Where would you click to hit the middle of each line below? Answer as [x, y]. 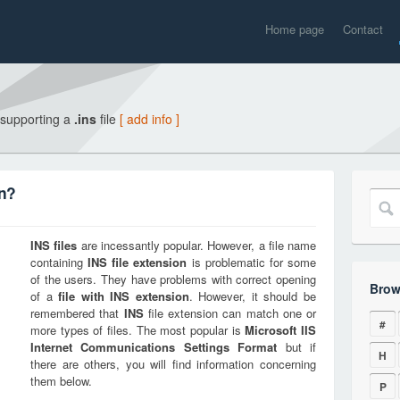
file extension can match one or [229, 313]
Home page [295, 29]
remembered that [77, 313]
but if [297, 347]
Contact [363, 29]
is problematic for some [252, 262]
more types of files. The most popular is [138, 330]
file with [84, 296]
